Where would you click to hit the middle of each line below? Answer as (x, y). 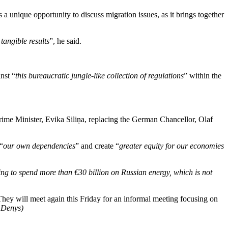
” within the (203, 76)
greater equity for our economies (172, 146)
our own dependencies (39, 146)
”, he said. (65, 41)
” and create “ (97, 146)
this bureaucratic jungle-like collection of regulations (99, 76)
